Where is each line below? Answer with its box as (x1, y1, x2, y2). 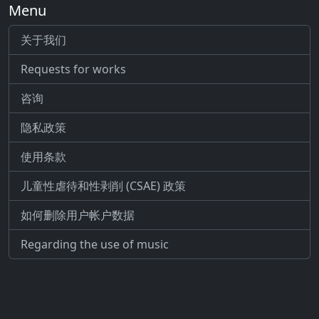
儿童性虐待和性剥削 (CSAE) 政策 (21, 178, 186, 194)
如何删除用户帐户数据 (21, 207, 135, 223)
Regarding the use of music (21, 236, 169, 252)
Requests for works (21, 61, 126, 77)
